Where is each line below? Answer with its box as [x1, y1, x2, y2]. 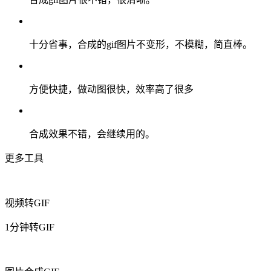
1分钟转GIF [5, 222, 54, 232]
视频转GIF [5, 198, 50, 208]
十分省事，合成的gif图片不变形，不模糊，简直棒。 [29, 39, 252, 50]
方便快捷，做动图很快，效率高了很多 [29, 84, 194, 94]
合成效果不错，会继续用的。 [29, 129, 155, 139]
